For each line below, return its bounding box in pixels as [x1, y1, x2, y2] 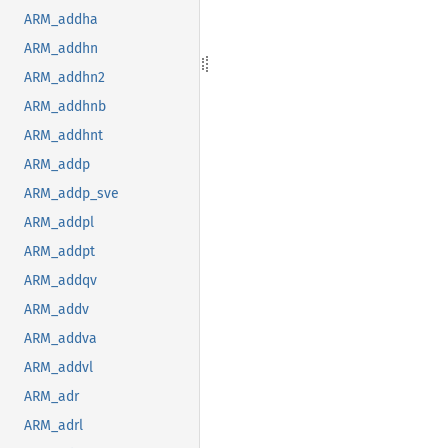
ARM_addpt [24, 243, 95, 261]
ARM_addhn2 [24, 69, 105, 87]
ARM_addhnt [24, 127, 103, 145]
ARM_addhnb [24, 98, 106, 116]
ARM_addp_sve [24, 185, 119, 203]
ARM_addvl [24, 359, 93, 377]
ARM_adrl [24, 417, 83, 435]
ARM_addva [24, 330, 97, 348]
